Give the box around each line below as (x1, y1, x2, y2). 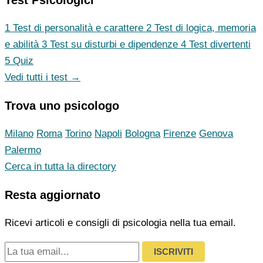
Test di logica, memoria (154, 22, 256, 34)
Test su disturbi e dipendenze (50, 39, 178, 50)
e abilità (5, 39, 39, 50)
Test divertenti (189, 39, 251, 50)
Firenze (163, 127, 196, 139)
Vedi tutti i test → (5, 72, 80, 83)
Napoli (95, 127, 122, 139)
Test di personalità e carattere (13, 22, 143, 34)
